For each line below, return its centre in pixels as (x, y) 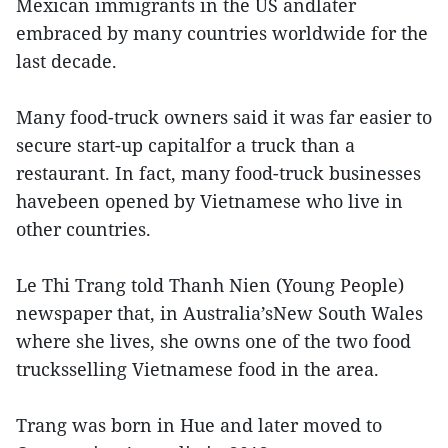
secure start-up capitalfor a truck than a (185, 145)
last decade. (66, 61)
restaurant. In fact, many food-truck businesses (218, 173)
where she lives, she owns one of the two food (213, 341)
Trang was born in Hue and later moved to (199, 425)
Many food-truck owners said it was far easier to (224, 117)
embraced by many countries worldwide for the (222, 33)
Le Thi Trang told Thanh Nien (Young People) (210, 285)
